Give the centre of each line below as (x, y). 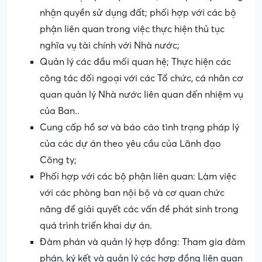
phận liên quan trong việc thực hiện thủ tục (132, 30)
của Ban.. (60, 111)
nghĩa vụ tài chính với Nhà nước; (110, 46)
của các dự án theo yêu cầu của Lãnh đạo (130, 144)
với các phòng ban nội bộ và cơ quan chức (132, 193)
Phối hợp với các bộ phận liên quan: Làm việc (138, 177)
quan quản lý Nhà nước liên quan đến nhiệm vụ (142, 95)
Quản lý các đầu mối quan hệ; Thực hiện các (135, 62)
